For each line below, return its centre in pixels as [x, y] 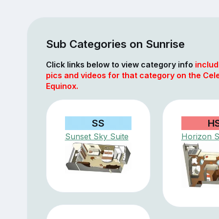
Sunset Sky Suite [97, 136]
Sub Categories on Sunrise [115, 44]
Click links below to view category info [120, 64]
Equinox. [62, 86]
